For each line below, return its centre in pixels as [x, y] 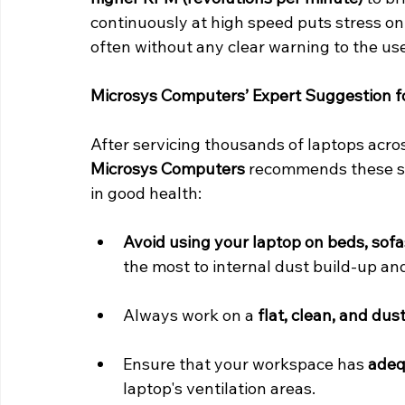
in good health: [146, 193]
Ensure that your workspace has [245, 364]
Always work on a [190, 316]
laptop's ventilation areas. [219, 389]
